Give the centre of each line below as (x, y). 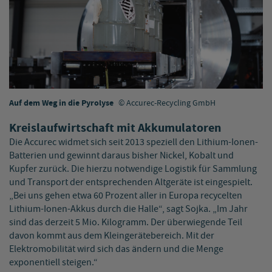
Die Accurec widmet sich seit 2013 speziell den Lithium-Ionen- (134, 143)
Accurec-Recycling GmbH (171, 104)
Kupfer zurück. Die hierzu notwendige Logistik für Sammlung (133, 169)
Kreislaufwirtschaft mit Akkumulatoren (115, 129)
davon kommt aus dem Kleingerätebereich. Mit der (112, 236)
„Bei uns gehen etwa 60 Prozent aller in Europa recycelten (126, 196)
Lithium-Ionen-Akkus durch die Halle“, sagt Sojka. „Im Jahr (128, 209)
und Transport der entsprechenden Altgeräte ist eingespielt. (131, 183)
